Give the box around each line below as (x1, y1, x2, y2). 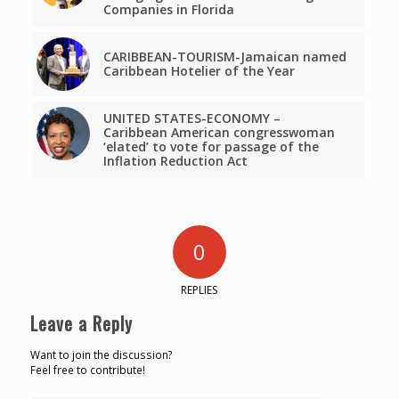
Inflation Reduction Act (102, 152, 248, 170)
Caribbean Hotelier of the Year (102, 62, 295, 80)
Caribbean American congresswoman (102, 124, 335, 142)
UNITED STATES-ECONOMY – (102, 110, 281, 127)
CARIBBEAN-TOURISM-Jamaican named (102, 48, 346, 66)
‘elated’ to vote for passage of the (102, 138, 319, 156)
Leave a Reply (29, 310, 133, 338)
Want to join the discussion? (29, 347, 173, 362)
